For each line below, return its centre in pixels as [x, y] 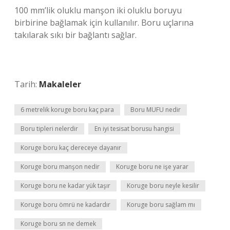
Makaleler [60, 84]
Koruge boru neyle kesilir [163, 186]
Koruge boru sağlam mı [161, 205]
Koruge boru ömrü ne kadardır [65, 205]
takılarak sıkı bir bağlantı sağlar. [75, 35]
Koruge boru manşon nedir [60, 167]
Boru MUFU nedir [156, 110]
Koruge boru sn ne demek [58, 224]
